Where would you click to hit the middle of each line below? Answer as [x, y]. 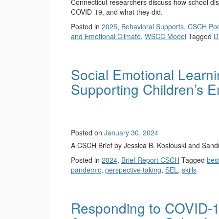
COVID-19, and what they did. [117, 12]
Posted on [88, 132]
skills [189, 170]
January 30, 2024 [131, 132]
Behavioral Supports [153, 26]
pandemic [86, 170]
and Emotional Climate [106, 36]
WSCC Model [165, 36]
